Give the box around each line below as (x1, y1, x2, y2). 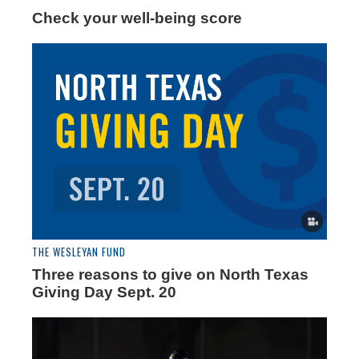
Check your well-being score (32, 9, 242, 26)
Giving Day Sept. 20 (32, 284, 176, 301)
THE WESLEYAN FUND (32, 244, 126, 260)
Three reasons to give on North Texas (32, 266, 309, 284)
